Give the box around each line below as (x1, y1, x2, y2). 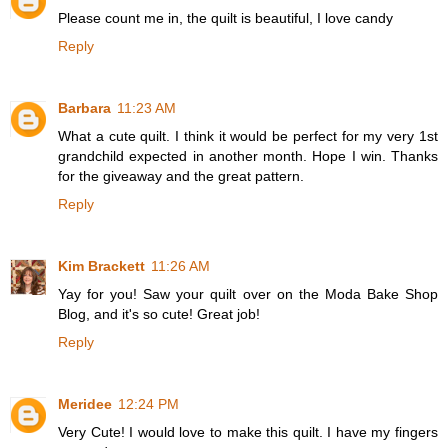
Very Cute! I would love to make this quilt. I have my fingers (58, 423, 438, 440)
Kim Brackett (58, 258, 145, 274)
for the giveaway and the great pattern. (58, 168, 304, 185)
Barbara (58, 100, 111, 117)
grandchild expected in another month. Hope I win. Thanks (58, 148, 438, 165)
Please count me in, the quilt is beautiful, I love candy (58, 10, 393, 27)
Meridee (58, 395, 112, 412)
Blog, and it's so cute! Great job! (58, 306, 260, 322)
